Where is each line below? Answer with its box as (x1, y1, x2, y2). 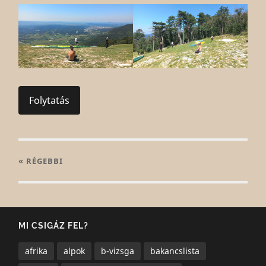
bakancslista (150, 245, 200, 256)
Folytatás (29, 94, 70, 107)
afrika (25, 245, 48, 256)
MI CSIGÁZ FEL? (18, 220, 89, 230)
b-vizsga (101, 245, 135, 256)
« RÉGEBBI (18, 156, 64, 167)
